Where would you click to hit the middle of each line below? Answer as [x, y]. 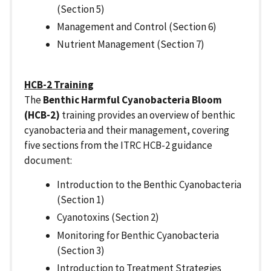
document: [48, 161]
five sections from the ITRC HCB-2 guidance [118, 145]
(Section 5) [81, 9]
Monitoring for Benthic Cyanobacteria [138, 235]
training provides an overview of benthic [148, 115]
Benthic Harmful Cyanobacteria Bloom [132, 100]
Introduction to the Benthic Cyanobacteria [149, 185]
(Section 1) [81, 200]
